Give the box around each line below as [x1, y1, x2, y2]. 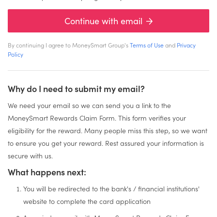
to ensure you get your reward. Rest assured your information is [8, 138, 204, 148]
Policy [8, 50, 23, 59]
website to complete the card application [23, 196, 151, 206]
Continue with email [64, 15, 142, 27]
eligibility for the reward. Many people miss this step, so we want [8, 125, 207, 136]
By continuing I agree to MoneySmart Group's [8, 41, 130, 49]
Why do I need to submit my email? [8, 82, 145, 95]
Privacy [177, 41, 196, 49]
